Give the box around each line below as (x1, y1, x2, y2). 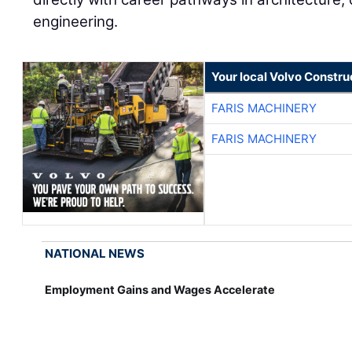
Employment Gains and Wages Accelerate (45, 282, 276, 296)
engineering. (33, 12, 119, 31)
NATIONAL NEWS (45, 245, 145, 261)
